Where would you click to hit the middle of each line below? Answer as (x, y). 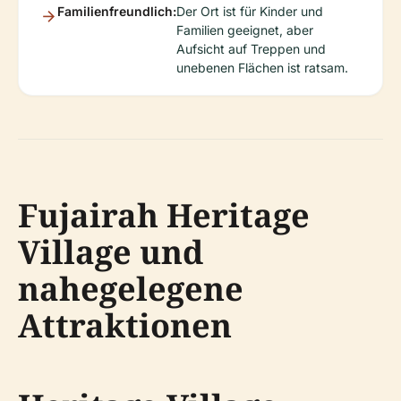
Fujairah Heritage (164, 215)
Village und (111, 252)
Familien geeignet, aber (245, 30)
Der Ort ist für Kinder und (250, 11)
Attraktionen (125, 325)
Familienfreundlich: (117, 11)
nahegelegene (131, 289)
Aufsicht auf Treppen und (251, 49)
